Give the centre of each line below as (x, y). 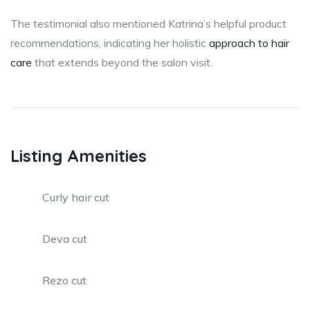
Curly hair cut (76, 197)
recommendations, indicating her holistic (110, 43)
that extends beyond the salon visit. (122, 62)
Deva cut (65, 238)
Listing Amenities (79, 155)
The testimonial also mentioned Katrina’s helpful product (148, 23)
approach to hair (249, 43)
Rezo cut (64, 280)
